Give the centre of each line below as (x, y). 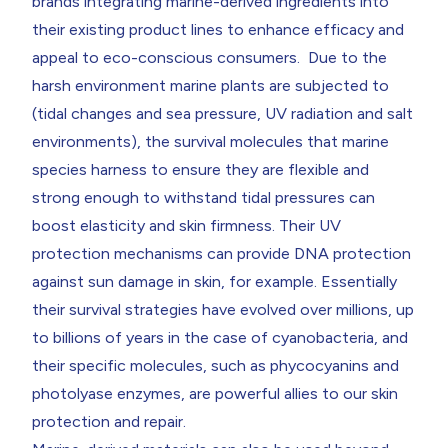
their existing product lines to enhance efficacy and (218, 29)
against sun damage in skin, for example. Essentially (214, 281)
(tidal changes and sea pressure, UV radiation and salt (222, 113)
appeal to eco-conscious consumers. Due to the (209, 57)
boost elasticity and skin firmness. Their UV (186, 225)
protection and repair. (109, 421)
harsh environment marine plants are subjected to (210, 85)
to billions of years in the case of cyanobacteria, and (220, 337)
